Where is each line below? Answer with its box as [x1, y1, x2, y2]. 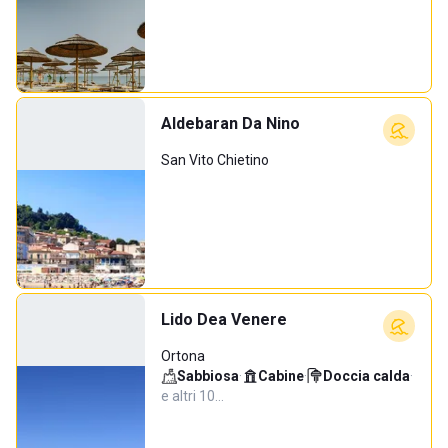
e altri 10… [161, 388, 224, 404]
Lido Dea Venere [161, 310, 287, 329]
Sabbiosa [177, 368, 239, 384]
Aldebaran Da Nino [161, 114, 300, 133]
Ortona [161, 348, 205, 364]
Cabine [258, 368, 304, 384]
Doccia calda [323, 368, 410, 384]
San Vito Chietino [161, 152, 269, 168]
